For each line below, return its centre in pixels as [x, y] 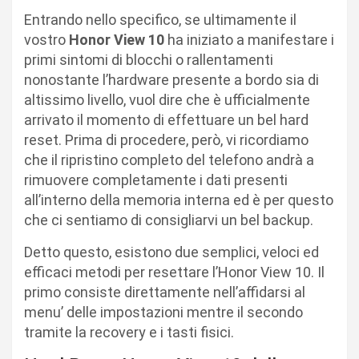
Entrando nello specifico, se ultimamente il [160, 19]
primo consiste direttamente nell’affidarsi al [165, 292]
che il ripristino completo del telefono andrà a [169, 159]
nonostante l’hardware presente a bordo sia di [171, 79]
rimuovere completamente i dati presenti [156, 179]
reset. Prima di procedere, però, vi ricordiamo [166, 139]
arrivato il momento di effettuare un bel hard [166, 119]
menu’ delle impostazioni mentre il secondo [163, 312]
